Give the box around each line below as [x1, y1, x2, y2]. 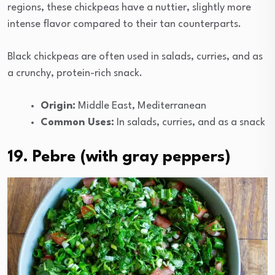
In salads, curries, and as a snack [114, 117, 265, 128]
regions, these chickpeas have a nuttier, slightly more [7, 2, 251, 14]
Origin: [41, 101, 76, 112]
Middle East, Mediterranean [76, 101, 206, 112]
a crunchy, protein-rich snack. [7, 68, 142, 79]
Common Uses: [41, 117, 114, 128]
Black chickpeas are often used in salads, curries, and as [7, 52, 263, 63]
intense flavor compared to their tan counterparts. [7, 19, 241, 30]
